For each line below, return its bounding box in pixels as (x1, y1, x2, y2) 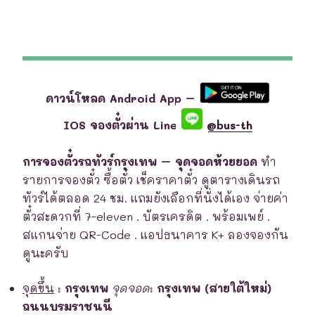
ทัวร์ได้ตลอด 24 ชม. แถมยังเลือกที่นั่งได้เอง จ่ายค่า (22, 190, 288, 205)
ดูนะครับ (22, 245, 69, 260)
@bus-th (202, 117, 252, 132)
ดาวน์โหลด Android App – (45, 91, 200, 106)
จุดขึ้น (22, 280, 54, 295)
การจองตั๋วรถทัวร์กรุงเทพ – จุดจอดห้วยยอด (22, 153, 257, 169)
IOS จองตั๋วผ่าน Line (63, 117, 181, 132)
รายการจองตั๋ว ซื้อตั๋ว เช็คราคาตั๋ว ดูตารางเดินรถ (22, 172, 280, 187)
